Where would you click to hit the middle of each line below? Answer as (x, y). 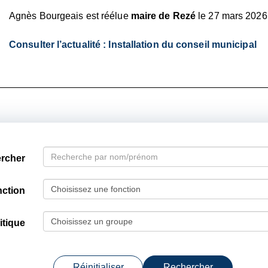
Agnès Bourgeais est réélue (70, 16)
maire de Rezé (163, 16)
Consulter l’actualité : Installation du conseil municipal (133, 45)
